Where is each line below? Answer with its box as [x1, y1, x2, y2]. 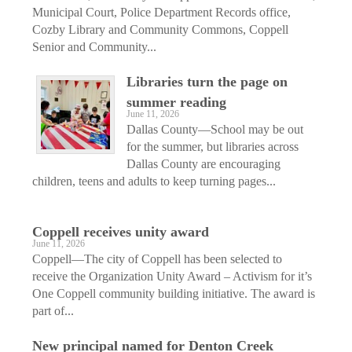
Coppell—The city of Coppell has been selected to [32, 251, 282, 266]
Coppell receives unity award [32, 223, 209, 240]
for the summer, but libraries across [126, 139, 299, 153]
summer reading [126, 93, 226, 110]
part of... [32, 303, 74, 317]
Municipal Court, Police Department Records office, [32, 5, 291, 19]
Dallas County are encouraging [126, 156, 280, 170]
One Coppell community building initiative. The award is [32, 286, 315, 300]
